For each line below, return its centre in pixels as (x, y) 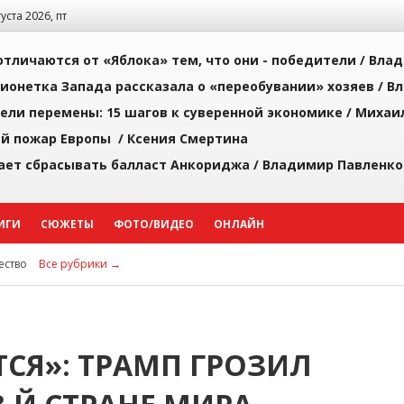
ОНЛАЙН (239, 224)
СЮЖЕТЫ (67, 224)
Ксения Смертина (188, 138)
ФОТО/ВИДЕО (154, 224)
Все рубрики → (80, 264)
